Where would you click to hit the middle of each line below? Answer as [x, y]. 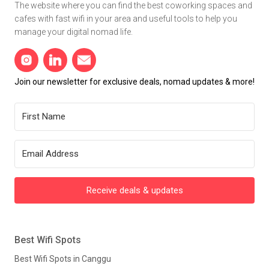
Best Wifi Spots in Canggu [63, 259]
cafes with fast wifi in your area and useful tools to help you [126, 18]
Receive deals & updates [134, 190]
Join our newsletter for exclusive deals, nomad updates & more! [134, 81]
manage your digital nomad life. [74, 32]
